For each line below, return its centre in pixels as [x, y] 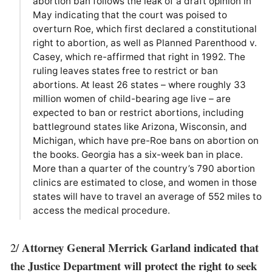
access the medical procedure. [101, 211]
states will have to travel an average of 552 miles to [147, 197]
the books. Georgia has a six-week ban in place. [138, 155]
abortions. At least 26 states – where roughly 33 [139, 85]
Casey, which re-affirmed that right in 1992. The [139, 57]
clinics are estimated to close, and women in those [144, 183]
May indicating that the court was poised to [130, 15]
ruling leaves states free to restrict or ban [125, 71]
